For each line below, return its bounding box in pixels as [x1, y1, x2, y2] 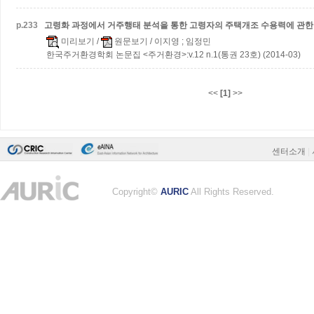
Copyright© [112, 186, 161, 197]
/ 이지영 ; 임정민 [148, 36, 211, 46]
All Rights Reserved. [189, 186, 274, 197]
